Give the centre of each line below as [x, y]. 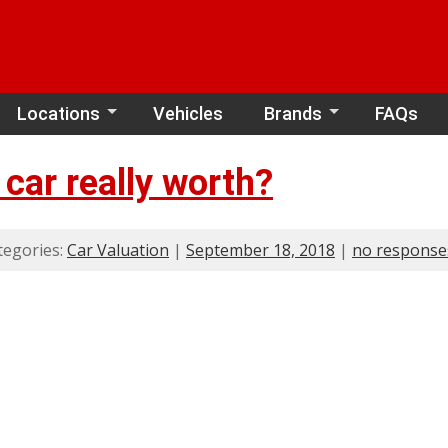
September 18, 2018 [260, 249]
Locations [58, 113]
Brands [293, 113]
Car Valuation [118, 249]
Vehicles [188, 113]
